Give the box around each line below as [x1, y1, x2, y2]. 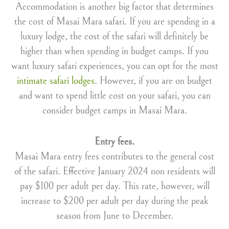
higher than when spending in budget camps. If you [20, 45, 209, 57]
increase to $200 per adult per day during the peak [20, 195, 209, 207]
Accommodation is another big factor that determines [15, 1, 214, 13]
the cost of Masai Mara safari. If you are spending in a [14, 16, 215, 28]
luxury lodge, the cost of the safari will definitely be [20, 31, 209, 42]
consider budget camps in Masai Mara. [42, 105, 187, 117]
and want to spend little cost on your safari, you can [18, 90, 211, 102]
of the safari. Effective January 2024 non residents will [14, 166, 215, 177]
